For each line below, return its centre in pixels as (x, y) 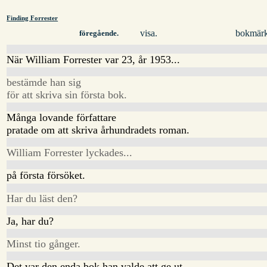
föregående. (99, 34)
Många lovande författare (62, 117)
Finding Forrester (32, 18)
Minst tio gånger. (44, 244)
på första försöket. (46, 176)
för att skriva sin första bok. (67, 94)
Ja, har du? (30, 221)
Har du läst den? (42, 198)
